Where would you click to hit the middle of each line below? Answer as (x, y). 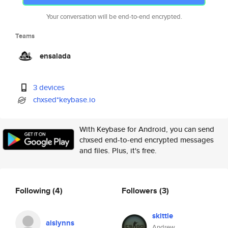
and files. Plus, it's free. (118, 150)
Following (34, 190)
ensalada (55, 56)
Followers (140, 190)
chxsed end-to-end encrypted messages (147, 140)
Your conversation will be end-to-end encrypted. (114, 17)
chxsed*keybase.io (65, 99)
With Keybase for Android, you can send (147, 129)
